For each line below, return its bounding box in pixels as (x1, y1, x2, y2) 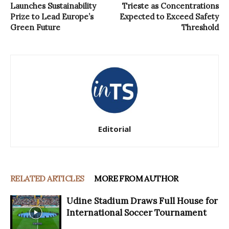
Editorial (98, 123, 131, 134)
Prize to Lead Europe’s (10, 11, 94, 21)
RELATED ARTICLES (10, 173, 84, 184)
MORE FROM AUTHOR (94, 173, 178, 184)
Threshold (181, 22, 219, 32)
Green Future (10, 22, 60, 32)
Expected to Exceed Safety (120, 11, 219, 21)
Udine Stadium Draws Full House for (66, 195, 218, 207)
